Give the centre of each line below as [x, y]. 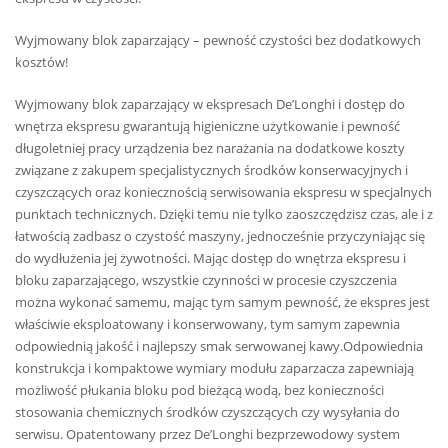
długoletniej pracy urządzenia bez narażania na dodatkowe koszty [210, 148]
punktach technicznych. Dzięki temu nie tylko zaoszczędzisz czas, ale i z [224, 214]
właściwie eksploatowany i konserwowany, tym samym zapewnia [207, 324]
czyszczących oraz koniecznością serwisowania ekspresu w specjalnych [223, 192]
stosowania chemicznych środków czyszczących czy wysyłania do [207, 412]
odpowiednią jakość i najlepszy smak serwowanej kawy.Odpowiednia [219, 346]
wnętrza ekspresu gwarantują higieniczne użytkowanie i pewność [207, 126]
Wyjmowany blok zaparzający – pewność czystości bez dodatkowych [218, 40]
